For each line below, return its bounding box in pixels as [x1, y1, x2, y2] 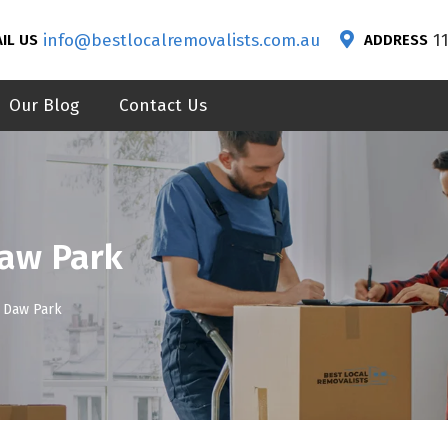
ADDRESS [364, 31, 428, 49]
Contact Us [118, 95, 207, 116]
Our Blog [8, 95, 79, 116]
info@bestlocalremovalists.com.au [43, 29, 320, 51]
